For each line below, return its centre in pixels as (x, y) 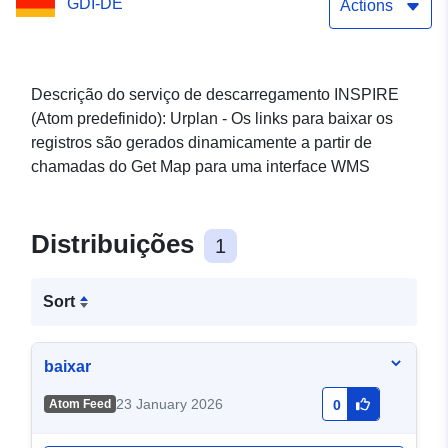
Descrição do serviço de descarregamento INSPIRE (215, 95)
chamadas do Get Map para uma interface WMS (200, 167)
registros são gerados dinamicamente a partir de (201, 143)
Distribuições (116, 244)
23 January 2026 (169, 404)
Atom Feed (79, 404)
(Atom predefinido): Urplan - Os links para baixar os (212, 119)
